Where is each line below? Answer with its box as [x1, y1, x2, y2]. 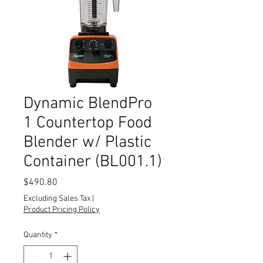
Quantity [23, 230, 52, 240]
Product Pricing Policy [23, 205, 100, 215]
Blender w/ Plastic [23, 133, 151, 153]
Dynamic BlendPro [23, 94, 152, 114]
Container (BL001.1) [23, 152, 162, 172]
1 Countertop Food [23, 113, 152, 133]
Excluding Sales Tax [23, 194, 90, 204]
